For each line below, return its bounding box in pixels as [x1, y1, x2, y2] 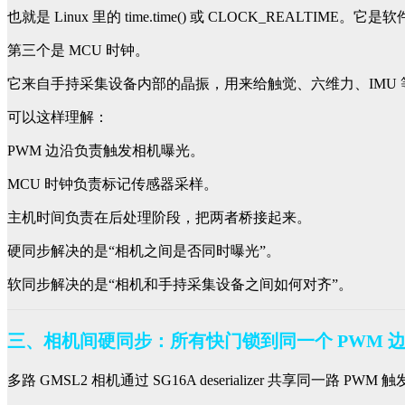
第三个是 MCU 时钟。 [7, 42, 149, 59]
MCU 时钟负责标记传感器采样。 [7, 176, 218, 193]
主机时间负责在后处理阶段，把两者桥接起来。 [7, 210, 311, 226]
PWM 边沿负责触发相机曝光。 [7, 143, 204, 159]
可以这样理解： [7, 109, 108, 126]
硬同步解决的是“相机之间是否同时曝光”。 [7, 243, 280, 259]
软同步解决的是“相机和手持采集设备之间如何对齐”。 [7, 277, 353, 293]
